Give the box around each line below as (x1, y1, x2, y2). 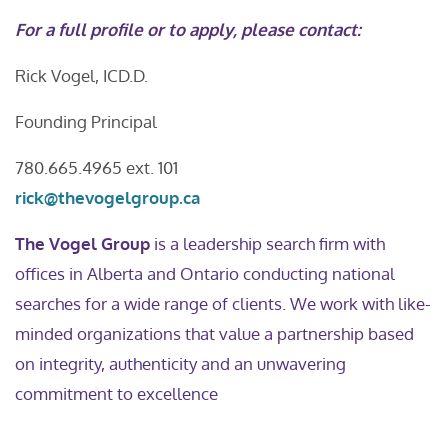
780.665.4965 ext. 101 (15, 157, 246, 178)
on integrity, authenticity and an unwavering (15, 353, 346, 374)
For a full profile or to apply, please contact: (15, 19, 361, 40)
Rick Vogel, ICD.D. (15, 65, 148, 86)
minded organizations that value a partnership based (15, 323, 414, 344)
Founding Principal (15, 111, 249, 132)
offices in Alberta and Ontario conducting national (15, 263, 395, 284)
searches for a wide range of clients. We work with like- (15, 293, 431, 314)
